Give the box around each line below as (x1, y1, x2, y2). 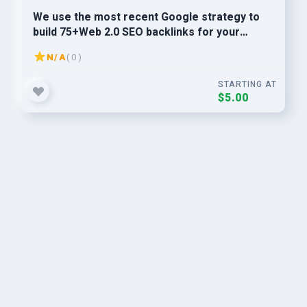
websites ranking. (33, 39, 125, 56)
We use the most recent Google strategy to (33, 9, 260, 25)
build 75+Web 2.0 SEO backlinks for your (33, 24, 240, 40)
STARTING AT (218, 78, 277, 90)
